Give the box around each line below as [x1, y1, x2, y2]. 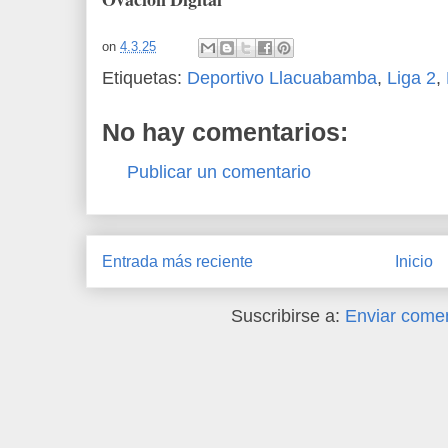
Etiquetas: [102, 67, 187, 88]
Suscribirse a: [231, 305, 346, 326]
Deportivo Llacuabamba [187, 67, 377, 88]
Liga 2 [387, 67, 436, 88]
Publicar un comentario [127, 161, 311, 182]
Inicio [395, 253, 433, 271]
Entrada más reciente [102, 253, 253, 271]
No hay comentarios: [102, 117, 348, 146]
